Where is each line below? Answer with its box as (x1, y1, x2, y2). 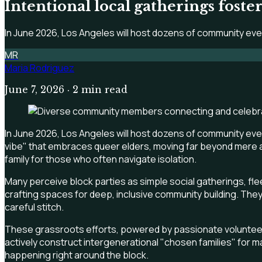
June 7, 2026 (5, 83, 64, 95)
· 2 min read (64, 83, 127, 95)
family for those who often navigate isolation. (5, 152, 196, 166)
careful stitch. (5, 200, 64, 213)
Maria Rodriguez (5, 61, 74, 74)
